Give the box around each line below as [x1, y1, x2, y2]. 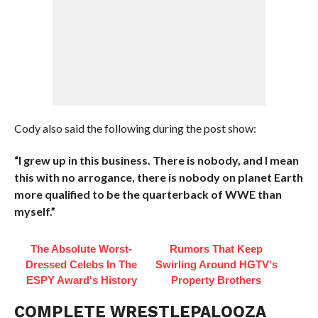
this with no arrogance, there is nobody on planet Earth [13, 170, 303, 184]
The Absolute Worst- [31, 243, 133, 255]
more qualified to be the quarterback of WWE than [13, 187, 282, 201]
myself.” [13, 204, 55, 218]
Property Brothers [171, 274, 262, 286]
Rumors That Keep [170, 243, 263, 255]
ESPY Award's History [26, 274, 137, 286]
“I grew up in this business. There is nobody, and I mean [13, 153, 299, 167]
